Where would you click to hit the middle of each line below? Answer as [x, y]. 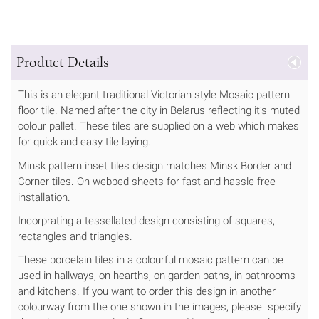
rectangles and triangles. [75, 236]
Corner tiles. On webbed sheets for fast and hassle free [147, 181]
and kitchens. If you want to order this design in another [147, 291]
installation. [44, 197]
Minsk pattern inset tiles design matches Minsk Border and [155, 166]
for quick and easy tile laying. [86, 142]
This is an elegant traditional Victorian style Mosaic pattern [154, 95]
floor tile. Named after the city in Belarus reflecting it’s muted [159, 111]
